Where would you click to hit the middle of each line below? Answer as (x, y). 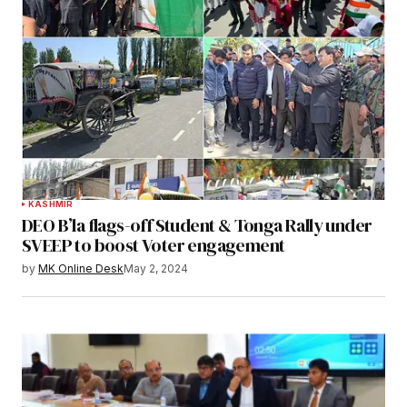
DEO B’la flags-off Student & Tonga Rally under (197, 226)
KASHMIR (51, 204)
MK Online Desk (81, 269)
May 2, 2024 (156, 269)
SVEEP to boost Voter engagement (154, 246)
